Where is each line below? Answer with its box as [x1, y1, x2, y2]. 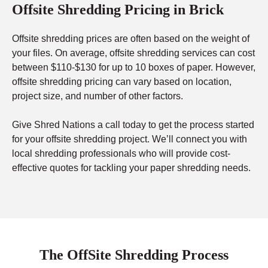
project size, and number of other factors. [12, 91, 183, 102]
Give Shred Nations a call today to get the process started [12, 120, 254, 130]
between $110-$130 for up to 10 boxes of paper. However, [12, 62, 255, 73]
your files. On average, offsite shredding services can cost [12, 48, 255, 59]
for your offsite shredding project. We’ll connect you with [12, 134, 247, 145]
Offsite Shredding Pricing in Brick [12, 2, 224, 18]
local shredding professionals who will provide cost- [12, 148, 230, 159]
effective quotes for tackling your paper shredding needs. [12, 163, 251, 173]
